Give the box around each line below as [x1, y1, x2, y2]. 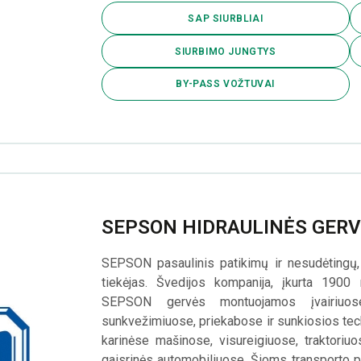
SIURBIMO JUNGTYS [174, 45, 276, 57]
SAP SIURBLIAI [188, 12, 263, 24]
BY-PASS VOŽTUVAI [176, 78, 276, 90]
